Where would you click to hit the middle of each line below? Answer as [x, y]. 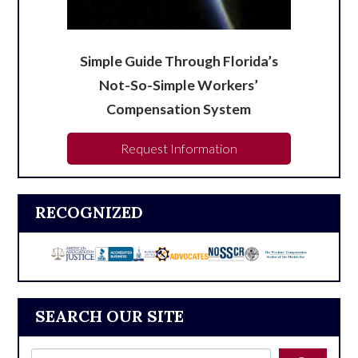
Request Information [179, 149]
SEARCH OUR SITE [110, 316]
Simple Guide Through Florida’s [179, 61]
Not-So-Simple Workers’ [179, 85]
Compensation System [179, 109]
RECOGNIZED [89, 213]
